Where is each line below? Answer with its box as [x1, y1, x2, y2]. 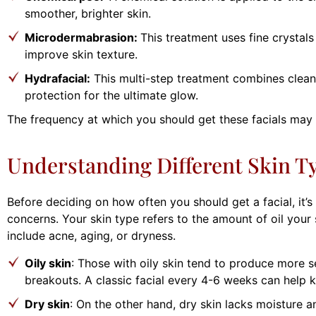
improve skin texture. [25, 47, 138, 61]
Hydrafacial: [25, 71, 90, 85]
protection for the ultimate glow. [25, 87, 198, 102]
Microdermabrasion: [25, 30, 140, 44]
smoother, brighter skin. [25, 6, 151, 20]
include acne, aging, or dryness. [7, 229, 176, 243]
